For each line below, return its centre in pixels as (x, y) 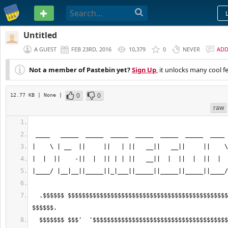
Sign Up (144, 70)
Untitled (40, 35)
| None (48, 95)
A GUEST (45, 49)
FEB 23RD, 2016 (91, 49)
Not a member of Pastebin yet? (80, 70)
